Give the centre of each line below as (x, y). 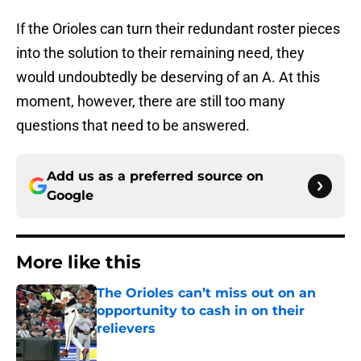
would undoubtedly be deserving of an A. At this (168, 77)
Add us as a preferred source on (155, 176)
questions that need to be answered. (133, 126)
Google (70, 196)
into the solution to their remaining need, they (160, 53)
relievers (126, 329)
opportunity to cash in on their (201, 311)
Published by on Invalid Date (166, 344)
